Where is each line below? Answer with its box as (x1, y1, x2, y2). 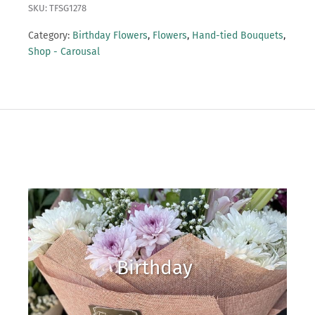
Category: (28, 30, 70, 42)
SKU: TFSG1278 (28, 3, 86, 14)
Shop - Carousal (28, 46, 100, 58)
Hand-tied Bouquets (192, 30, 283, 42)
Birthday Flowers (72, 30, 148, 42)
